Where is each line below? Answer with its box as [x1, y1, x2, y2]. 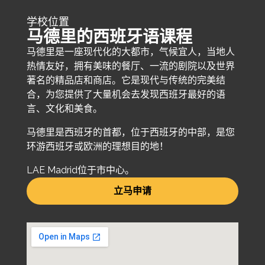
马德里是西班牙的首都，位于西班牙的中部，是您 [26, 126, 235, 138]
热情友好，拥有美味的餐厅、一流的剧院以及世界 [26, 60, 235, 72]
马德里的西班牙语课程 [26, 24, 192, 47]
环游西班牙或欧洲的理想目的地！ [26, 140, 169, 152]
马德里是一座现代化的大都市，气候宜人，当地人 [26, 46, 235, 57]
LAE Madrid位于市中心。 [26, 164, 134, 176]
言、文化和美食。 [26, 102, 102, 114]
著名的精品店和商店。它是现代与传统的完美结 [26, 74, 225, 86]
